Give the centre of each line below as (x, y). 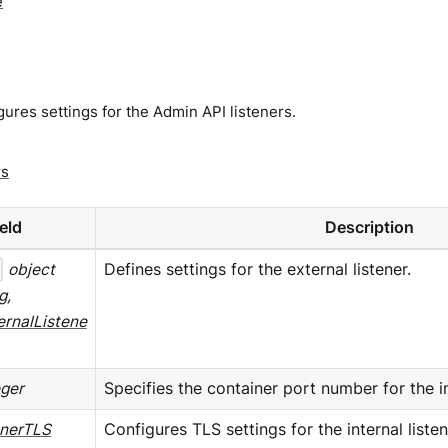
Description (369, 227)
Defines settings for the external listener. (257, 269)
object (32, 269)
